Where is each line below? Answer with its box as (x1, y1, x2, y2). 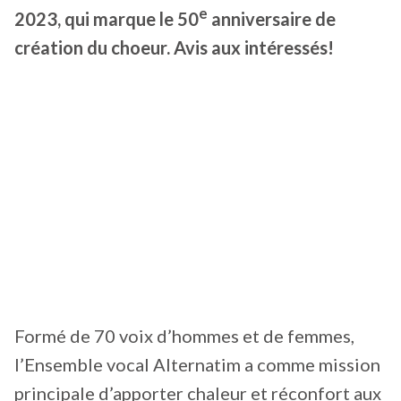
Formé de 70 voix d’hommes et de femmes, (14, 325, 354, 347)
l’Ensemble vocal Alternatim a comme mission (14, 354, 380, 376)
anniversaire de (208, 7, 336, 30)
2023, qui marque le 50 (14, 7, 199, 30)
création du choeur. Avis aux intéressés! (14, 36, 334, 58)
